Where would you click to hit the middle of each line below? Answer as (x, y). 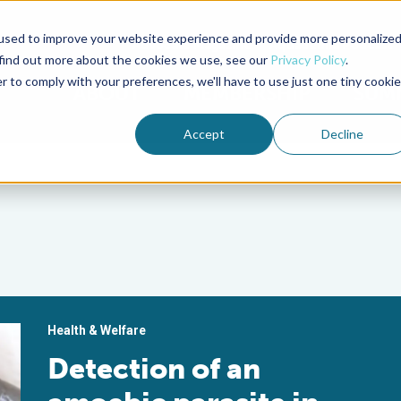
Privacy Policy (307, 59)
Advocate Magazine (192, 45)
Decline (342, 133)
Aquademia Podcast (331, 45)
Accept (205, 133)
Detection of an (154, 369)
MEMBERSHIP (247, 94)
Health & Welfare (97, 330)
